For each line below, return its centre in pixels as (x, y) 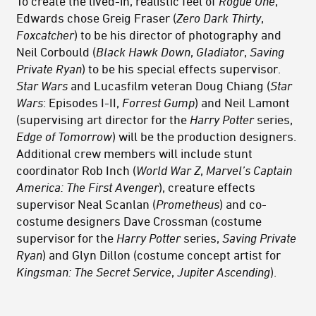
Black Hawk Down (143, 52)
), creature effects (207, 187)
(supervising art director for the (103, 120)
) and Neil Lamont (242, 103)
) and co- (243, 204)
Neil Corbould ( (56, 52)
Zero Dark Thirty (219, 18)
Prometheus (188, 204)
